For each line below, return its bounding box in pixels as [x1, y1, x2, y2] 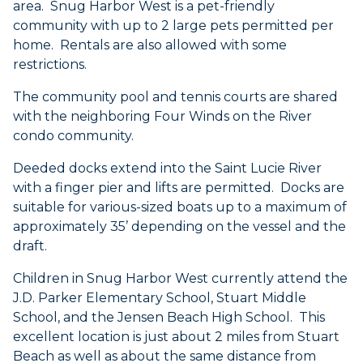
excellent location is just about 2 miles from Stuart [13, 329, 340, 345]
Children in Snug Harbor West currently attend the [13, 271, 348, 287]
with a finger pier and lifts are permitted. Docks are [13, 180, 344, 196]
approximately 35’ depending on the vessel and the [13, 219, 346, 235]
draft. [13, 238, 47, 254]
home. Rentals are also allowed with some [13, 37, 287, 53]
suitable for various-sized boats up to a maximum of [13, 199, 347, 216]
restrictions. [13, 57, 87, 73]
